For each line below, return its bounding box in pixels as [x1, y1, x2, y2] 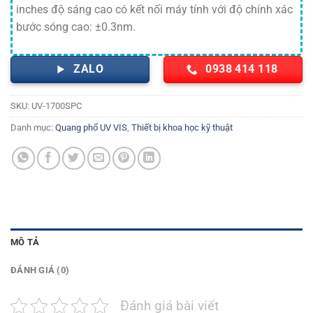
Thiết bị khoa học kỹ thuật [131, 122, 233, 133]
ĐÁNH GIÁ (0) [10, 264, 70, 275]
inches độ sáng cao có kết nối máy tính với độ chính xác [16, 3, 293, 17]
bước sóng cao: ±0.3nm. [16, 20, 136, 34]
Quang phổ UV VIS [55, 122, 127, 133]
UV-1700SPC [31, 100, 82, 111]
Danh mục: [10, 122, 55, 133]
